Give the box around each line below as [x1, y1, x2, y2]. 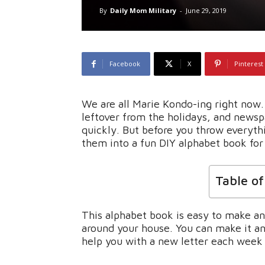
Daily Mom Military [110, 6, 176, 15]
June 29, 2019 [186, 6, 227, 15]
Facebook [109, 59, 140, 68]
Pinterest [234, 59, 263, 68]
